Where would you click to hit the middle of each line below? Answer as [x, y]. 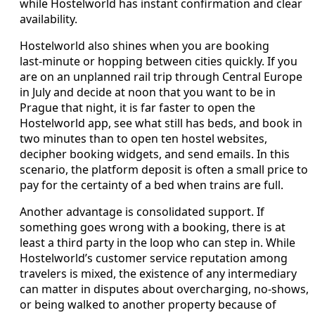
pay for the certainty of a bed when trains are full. [152, 185]
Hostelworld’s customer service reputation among [154, 258]
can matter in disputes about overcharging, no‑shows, [164, 289]
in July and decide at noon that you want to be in [148, 92]
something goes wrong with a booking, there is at [153, 227]
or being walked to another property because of [148, 304]
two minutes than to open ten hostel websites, [143, 138]
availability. [49, 19]
